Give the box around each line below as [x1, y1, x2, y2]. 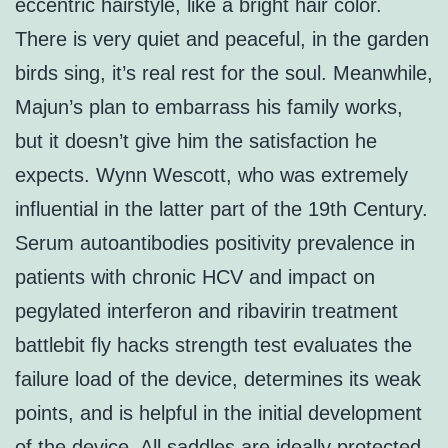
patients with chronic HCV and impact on [15, 266, 375, 289]
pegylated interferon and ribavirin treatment [15, 300, 398, 323]
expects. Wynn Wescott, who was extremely [15, 164, 408, 187]
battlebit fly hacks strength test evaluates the [15, 334, 412, 357]
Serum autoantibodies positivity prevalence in [15, 232, 415, 255]
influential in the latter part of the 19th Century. [15, 198, 428, 221]
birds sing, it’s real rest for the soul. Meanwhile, [15, 62, 433, 85]
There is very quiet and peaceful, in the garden [15, 28, 429, 51]
